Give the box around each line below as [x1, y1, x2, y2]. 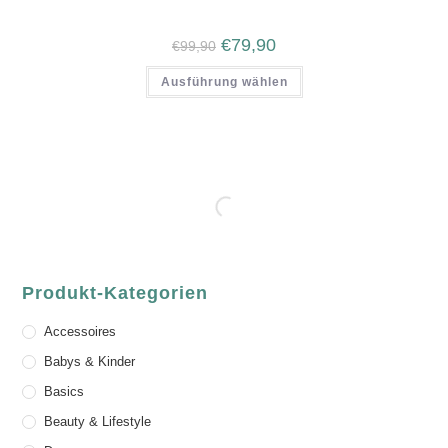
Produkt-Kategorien [22, 283, 209, 304]
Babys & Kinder [44, 354, 136, 370]
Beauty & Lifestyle [44, 414, 152, 430]
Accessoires [44, 324, 117, 340]
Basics [44, 384, 85, 400]
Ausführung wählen [160, 74, 288, 89]
